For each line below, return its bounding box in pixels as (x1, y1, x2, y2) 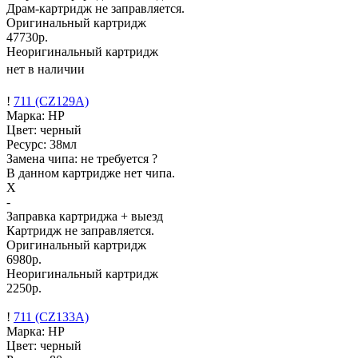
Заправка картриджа (6, 209, 121, 223)
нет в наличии (6, 62, 85, 76)
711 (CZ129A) (14, 93, 89, 108)
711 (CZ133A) (14, 309, 89, 324)
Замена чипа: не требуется (6, 151, 152, 165)
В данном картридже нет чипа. (6, 165, 175, 180)
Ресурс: (6, 137, 50, 151)
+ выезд (121, 209, 163, 223)
